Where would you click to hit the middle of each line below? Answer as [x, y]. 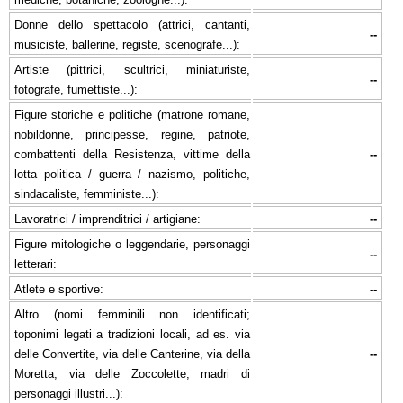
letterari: [36, 264]
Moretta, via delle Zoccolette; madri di [132, 373]
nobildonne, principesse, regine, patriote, [132, 134]
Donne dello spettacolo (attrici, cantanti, [132, 24]
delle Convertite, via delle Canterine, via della [132, 354]
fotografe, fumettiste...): [76, 89]
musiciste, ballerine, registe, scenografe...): [127, 44]
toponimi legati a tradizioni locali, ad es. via [132, 334]
